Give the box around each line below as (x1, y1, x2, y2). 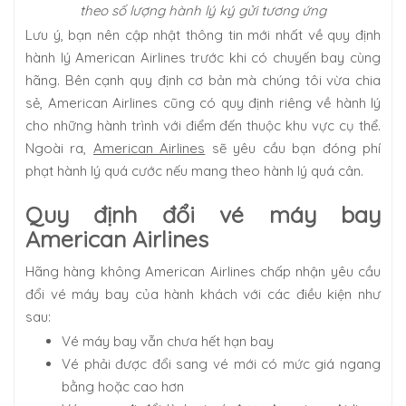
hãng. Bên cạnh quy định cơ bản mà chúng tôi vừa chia (25, 72, 381, 90)
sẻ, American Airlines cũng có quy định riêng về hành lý (25, 94, 381, 112)
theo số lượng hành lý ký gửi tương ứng (80, 2, 326, 20)
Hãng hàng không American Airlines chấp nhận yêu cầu (25, 263, 381, 281)
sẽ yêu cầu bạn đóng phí (205, 140, 382, 158)
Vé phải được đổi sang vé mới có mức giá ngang (62, 355, 381, 373)
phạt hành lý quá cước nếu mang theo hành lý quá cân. (25, 162, 363, 180)
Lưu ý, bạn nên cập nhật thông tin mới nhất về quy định (25, 26, 381, 44)
